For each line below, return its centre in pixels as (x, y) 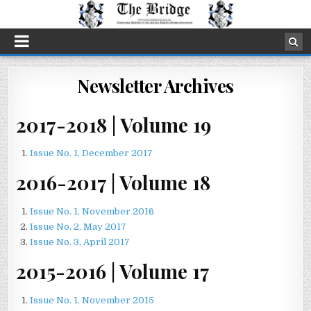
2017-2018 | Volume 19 (114, 124)
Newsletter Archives (155, 85)
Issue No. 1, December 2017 (92, 153)
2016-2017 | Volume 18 (114, 183)
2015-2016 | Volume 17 (113, 271)
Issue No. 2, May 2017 (78, 227)
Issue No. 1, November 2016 (92, 212)
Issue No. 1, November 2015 (92, 300)
